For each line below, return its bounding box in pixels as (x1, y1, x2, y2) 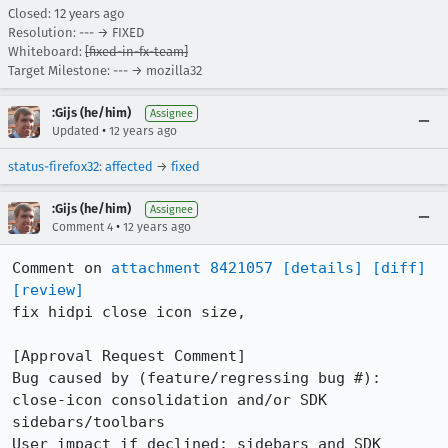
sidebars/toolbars (12, 413, 165, 431)
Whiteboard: (8, 44, 85, 59)
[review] (12, 281, 84, 299)
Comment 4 (52, 220, 113, 234)
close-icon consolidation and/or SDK (12, 391, 327, 409)
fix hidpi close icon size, (12, 303, 246, 321)
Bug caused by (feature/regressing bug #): (12, 369, 381, 387)
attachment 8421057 (111, 259, 273, 277)
